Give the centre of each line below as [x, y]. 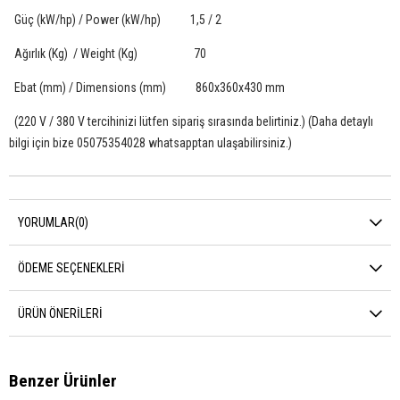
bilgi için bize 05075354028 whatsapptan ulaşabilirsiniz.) [150, 142]
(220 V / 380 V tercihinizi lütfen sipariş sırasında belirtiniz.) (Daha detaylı [191, 121]
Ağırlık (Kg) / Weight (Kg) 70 [108, 53]
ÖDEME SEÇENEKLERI [71, 267]
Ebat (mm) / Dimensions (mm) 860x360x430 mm [147, 87]
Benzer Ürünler [63, 380]
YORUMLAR [46, 222]
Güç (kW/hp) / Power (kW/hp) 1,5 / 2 [115, 19]
